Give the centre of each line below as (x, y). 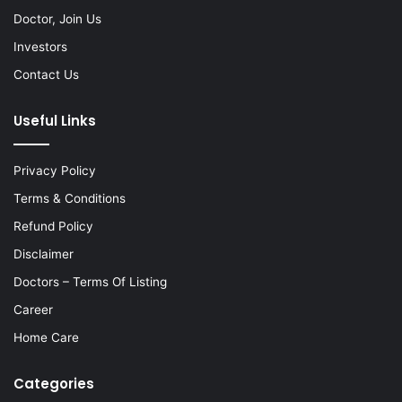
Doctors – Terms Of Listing (90, 281)
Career (33, 309)
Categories (54, 383)
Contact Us (46, 74)
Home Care (46, 337)
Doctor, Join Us (57, 18)
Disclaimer (44, 253)
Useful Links (55, 120)
